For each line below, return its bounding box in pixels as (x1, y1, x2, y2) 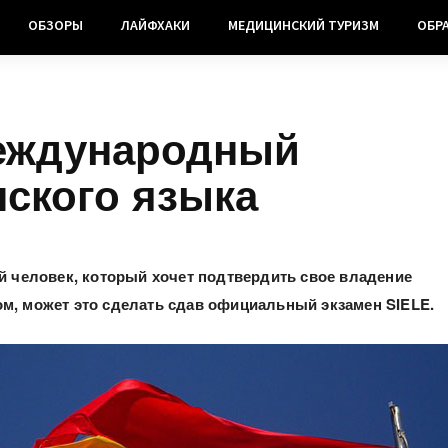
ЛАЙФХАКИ (120, 16, 190, 34)
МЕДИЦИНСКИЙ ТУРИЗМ (227, 16, 379, 34)
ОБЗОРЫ (27, 16, 83, 34)
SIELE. (385, 293, 435, 316)
